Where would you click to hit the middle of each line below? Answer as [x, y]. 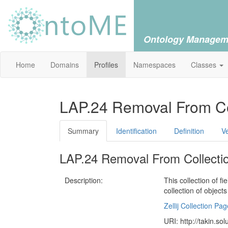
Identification [136, 131]
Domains [65, 65]
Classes [205, 65]
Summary [83, 131]
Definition [189, 131]
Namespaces [154, 65]
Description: [84, 180]
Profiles [106, 65]
